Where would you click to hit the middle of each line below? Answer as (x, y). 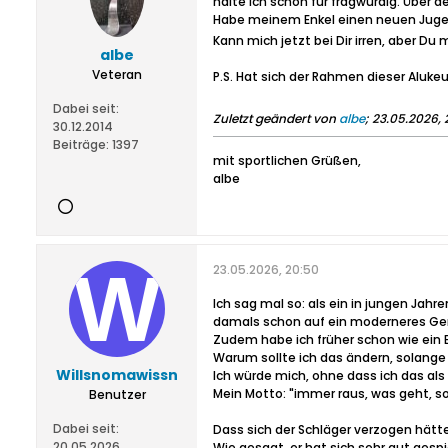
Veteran (117, 74)
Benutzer (117, 394)
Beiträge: (81, 144)
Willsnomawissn (117, 375)
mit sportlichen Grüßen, (287, 160)
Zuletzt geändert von (276, 118)
